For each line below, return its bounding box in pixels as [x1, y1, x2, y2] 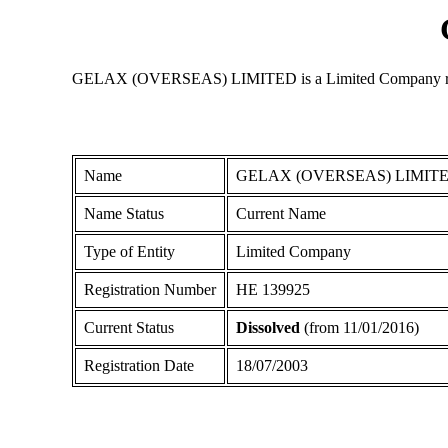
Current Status [83, 318, 174, 336]
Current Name [235, 204, 326, 222]
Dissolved [235, 318, 300, 336]
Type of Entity [83, 242, 175, 260]
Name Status [83, 204, 164, 222]
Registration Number [83, 280, 216, 298]
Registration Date [83, 356, 194, 374]
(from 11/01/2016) [299, 318, 419, 336]
